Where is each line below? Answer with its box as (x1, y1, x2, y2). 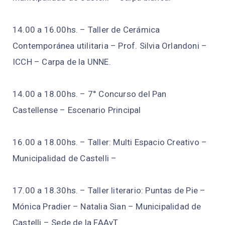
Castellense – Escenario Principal (13, 105, 141, 116)
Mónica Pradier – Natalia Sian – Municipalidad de (13, 201, 201, 212)
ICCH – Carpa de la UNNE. (13, 57, 111, 67)
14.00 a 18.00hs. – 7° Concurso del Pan (13, 89, 167, 99)
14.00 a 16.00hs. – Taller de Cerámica (13, 25, 160, 35)
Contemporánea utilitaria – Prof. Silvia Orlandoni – (13, 41, 207, 51)
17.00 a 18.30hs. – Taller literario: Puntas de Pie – (13, 185, 206, 196)
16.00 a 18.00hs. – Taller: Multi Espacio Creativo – (13, 137, 207, 148)
